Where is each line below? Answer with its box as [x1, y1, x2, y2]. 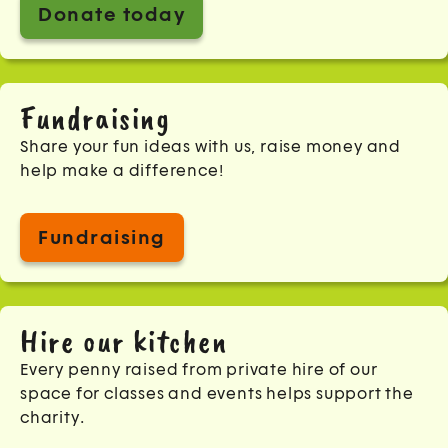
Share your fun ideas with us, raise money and [20, 137, 401, 157]
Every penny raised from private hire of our [20, 360, 378, 380]
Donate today [38, 3, 186, 26]
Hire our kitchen [20, 321, 228, 363]
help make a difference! [20, 161, 224, 181]
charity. [20, 408, 85, 428]
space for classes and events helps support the [20, 384, 414, 404]
